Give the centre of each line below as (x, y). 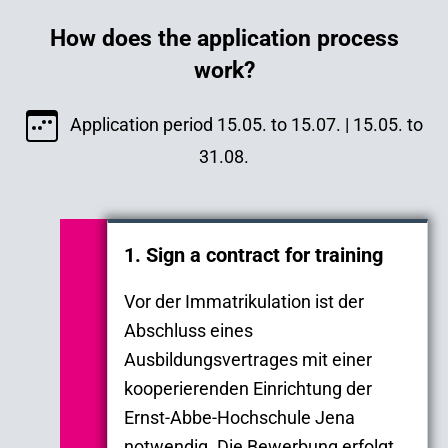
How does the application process (224, 37)
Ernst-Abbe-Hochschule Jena (239, 417)
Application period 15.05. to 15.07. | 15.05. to (246, 124)
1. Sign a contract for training (253, 254)
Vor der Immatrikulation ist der (244, 301)
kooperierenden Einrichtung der (248, 388)
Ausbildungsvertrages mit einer (248, 359)
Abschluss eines (188, 330)
